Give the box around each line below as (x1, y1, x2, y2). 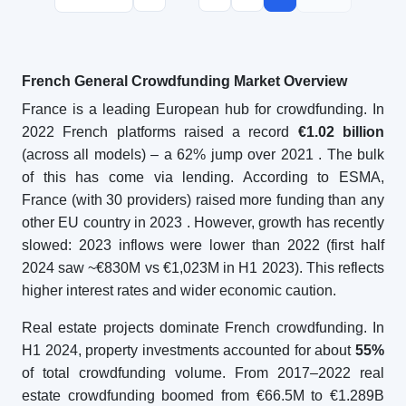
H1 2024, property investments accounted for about (22, 343, 355, 358)
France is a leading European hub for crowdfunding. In (22, 101, 384, 117)
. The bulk (318, 147, 385, 162)
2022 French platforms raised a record (22, 124, 298, 140)
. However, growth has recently (186, 215, 385, 230)
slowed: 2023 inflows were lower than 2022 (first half (22, 237, 384, 253)
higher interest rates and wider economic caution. (22, 283, 336, 298)
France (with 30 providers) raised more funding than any (22, 192, 384, 208)
